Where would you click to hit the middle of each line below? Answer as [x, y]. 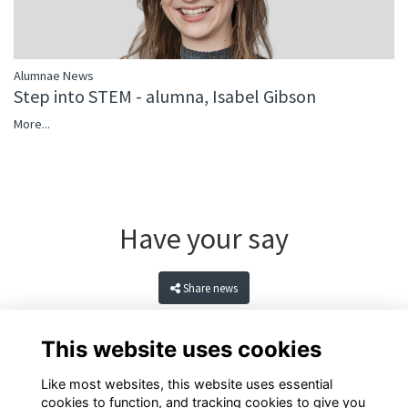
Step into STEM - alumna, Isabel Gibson [165, 97]
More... [32, 124]
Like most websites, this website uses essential [186, 383]
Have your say [204, 239]
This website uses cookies [181, 349]
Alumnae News [54, 76]
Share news [211, 288]
